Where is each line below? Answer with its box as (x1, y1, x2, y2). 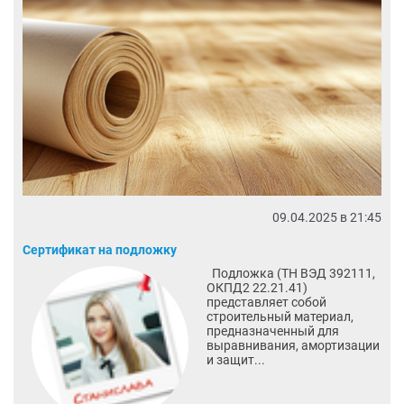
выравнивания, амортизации (206, 337, 380, 353)
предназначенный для (206, 323, 339, 338)
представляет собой (206, 294, 326, 309)
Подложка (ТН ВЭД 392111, (206, 265, 375, 280)
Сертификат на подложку (23, 242, 177, 257)
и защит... (206, 352, 265, 367)
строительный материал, (206, 308, 353, 324)
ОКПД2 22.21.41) (206, 280, 308, 295)
